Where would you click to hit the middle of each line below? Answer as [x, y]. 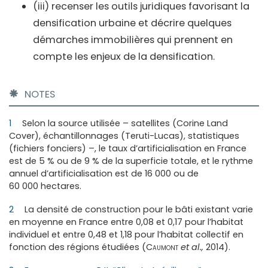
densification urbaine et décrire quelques [132, 23]
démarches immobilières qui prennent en [133, 39]
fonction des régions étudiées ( [77, 247]
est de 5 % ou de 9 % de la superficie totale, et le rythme [131, 161]
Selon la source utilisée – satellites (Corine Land [124, 123]
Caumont [162, 247]
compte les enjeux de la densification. [124, 56]
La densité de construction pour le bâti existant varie [138, 209]
